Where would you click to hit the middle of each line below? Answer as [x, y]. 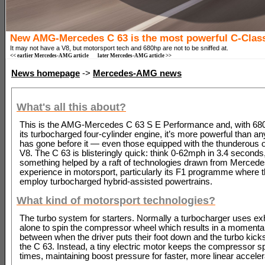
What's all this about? [71, 107]
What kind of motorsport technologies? [116, 201]
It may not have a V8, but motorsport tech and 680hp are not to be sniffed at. [119, 48]
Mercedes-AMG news [137, 73]
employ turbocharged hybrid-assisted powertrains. [116, 181]
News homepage [46, 73]
